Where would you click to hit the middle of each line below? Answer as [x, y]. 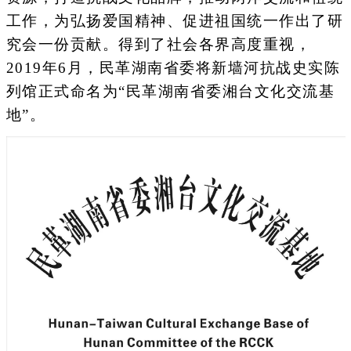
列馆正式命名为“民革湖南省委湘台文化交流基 [170, 92]
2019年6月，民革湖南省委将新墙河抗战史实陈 [173, 68]
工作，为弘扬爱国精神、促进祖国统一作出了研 [174, 21]
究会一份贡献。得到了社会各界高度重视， [158, 45]
